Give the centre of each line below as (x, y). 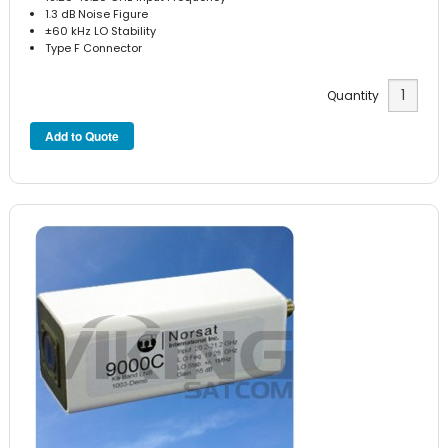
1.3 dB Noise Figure (97, 13)
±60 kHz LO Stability (101, 30)
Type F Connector (94, 47)
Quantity (357, 96)
